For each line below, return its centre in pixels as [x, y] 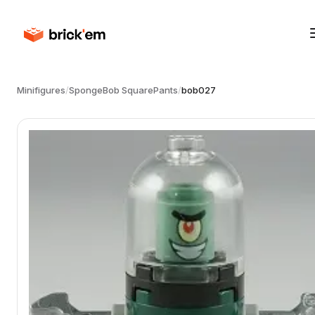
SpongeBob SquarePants [123, 90]
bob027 [199, 90]
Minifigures [41, 90]
